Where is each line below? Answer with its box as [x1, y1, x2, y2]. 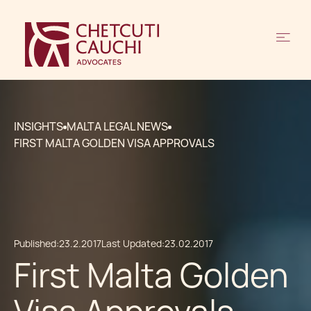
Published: [14, 237, 59, 250]
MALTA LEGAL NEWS [67, 119, 168, 134]
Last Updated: [101, 237, 165, 250]
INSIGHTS [14, 119, 63, 134]
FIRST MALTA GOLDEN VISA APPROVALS [14, 136, 215, 151]
